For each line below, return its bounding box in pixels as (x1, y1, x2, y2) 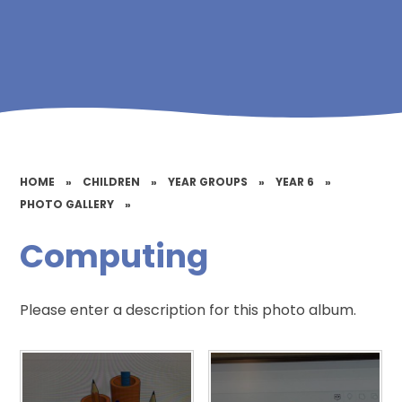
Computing (20, 232, 209, 279)
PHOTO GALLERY (20, 196, 115, 212)
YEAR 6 (275, 173, 315, 189)
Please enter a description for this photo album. (20, 300, 357, 321)
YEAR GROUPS (168, 173, 249, 189)
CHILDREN (83, 173, 141, 189)
